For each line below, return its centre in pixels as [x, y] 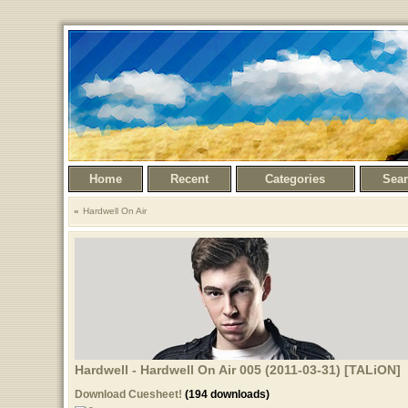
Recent [189, 179]
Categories [295, 179]
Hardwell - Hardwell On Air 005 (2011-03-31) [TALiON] [237, 370]
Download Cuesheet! [128, 394]
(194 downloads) [225, 394]
